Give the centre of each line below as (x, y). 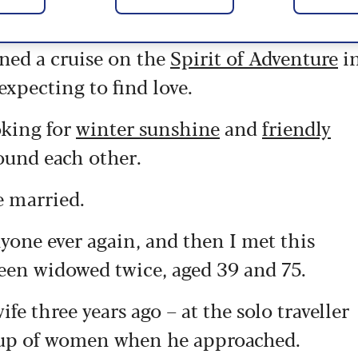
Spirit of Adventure (254, 57)
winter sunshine (148, 127)
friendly (296, 127)
